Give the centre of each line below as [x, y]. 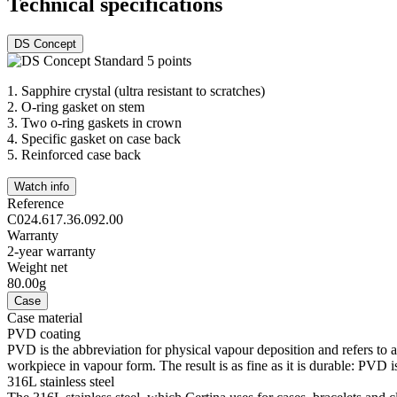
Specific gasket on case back [101, 138]
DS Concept [45, 43]
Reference [35, 203]
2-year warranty [51, 251]
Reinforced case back [81, 154]
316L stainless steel [62, 381]
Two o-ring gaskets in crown [101, 122]
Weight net [37, 267]
